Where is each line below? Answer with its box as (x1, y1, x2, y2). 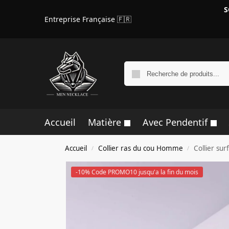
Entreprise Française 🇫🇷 (44, 14, 131, 24)
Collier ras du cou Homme (98, 144, 183, 153)
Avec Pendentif (142, 116, 208, 128)
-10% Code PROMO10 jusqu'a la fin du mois (75, 168, 198, 176)
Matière (87, 116, 121, 128)
